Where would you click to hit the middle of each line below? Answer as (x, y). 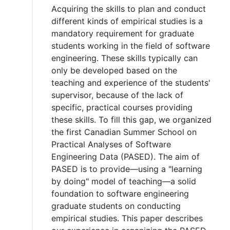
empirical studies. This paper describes (127, 218)
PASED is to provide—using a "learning (127, 169)
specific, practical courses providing (122, 107)
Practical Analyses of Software (111, 144)
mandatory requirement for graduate (123, 33)
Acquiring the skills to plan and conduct (129, 8)
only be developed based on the (114, 70)
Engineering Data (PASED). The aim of (126, 156)
